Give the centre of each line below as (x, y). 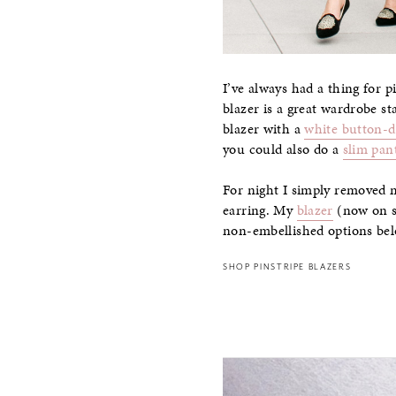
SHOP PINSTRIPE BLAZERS (287, 267)
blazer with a (264, 129)
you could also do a (283, 149)
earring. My (260, 211)
